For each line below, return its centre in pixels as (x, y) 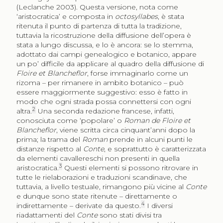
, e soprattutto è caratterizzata (155, 149)
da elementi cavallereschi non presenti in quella (98, 159)
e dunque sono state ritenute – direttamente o (97, 196)
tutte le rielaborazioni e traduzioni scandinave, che (102, 177)
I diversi (159, 206)
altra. (24, 111)
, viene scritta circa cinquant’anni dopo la (125, 130)
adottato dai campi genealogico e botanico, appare (106, 55)
